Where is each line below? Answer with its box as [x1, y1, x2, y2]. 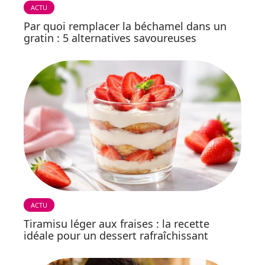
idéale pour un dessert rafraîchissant [24, 228, 208, 243]
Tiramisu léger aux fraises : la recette [24, 216, 209, 231]
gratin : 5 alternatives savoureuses [24, 30, 196, 45]
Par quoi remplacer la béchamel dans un [24, 18, 227, 33]
